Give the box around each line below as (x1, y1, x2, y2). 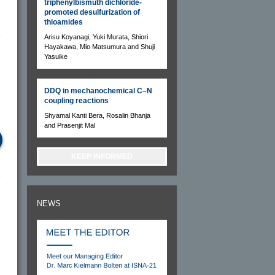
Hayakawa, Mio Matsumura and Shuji (44, 42, 155, 50)
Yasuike (44, 52, 68, 60)
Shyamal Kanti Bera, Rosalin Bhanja (44, 111, 150, 119)
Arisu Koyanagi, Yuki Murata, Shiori (44, 33, 148, 41)
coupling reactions (44, 96, 109, 105)
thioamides (44, 17, 83, 26)
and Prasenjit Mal (44, 121, 95, 129)
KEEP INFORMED (71, 152, 133, 161)
